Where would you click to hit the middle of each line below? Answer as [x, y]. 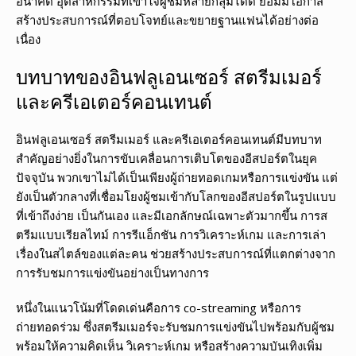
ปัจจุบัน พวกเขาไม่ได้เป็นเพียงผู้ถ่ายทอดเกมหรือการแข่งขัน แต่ [177, 178]
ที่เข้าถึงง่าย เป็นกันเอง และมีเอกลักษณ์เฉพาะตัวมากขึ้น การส [172, 216]
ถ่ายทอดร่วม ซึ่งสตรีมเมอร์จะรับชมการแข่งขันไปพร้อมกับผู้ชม [175, 327]
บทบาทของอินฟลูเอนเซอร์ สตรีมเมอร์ [169, 77]
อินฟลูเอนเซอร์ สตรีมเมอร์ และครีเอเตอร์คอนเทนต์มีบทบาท [169, 139]
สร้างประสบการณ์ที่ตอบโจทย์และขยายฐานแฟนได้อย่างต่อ [167, 20]
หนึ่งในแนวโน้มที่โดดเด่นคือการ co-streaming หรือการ [159, 308]
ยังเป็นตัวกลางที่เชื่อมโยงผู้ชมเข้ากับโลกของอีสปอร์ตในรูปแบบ [176, 197]
